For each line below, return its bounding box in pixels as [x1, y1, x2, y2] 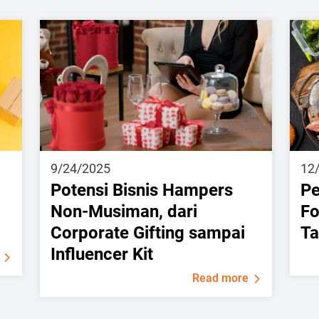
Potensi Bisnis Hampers [50, 179, 233, 200]
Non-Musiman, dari [50, 201, 197, 221]
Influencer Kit [50, 244, 153, 264]
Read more [192, 271, 249, 285]
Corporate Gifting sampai [50, 222, 245, 243]
